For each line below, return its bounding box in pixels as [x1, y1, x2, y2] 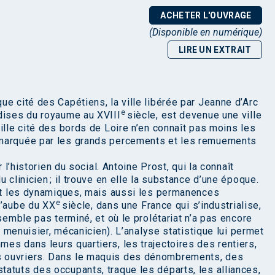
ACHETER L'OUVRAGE [160, 10, 252, 20]
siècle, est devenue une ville [125, 109, 262, 121]
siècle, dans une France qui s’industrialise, [60, 199, 261, 211]
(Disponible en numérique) [149, 26, 263, 38]
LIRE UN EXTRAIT [178, 45, 252, 55]
